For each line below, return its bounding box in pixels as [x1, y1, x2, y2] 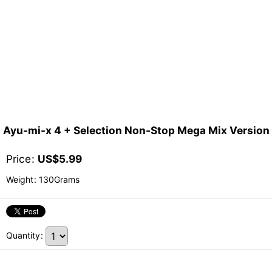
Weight [6, 174, 33, 185]
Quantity [6, 229, 40, 240]
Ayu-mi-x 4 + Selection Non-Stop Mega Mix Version [3, 124, 270, 137]
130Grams [36, 174, 80, 185]
